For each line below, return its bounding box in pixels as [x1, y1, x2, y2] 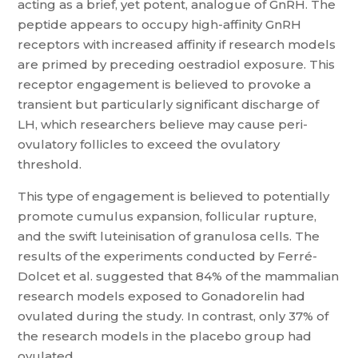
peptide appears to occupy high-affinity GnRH [18, 17, 302, 32]
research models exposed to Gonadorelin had [18, 288, 306, 304]
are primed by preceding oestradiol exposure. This [18, 57, 336, 72]
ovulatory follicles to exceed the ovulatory [18, 137, 280, 152]
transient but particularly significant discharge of [18, 97, 320, 112]
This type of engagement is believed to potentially [18, 189, 330, 204]
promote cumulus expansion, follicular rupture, [18, 209, 317, 224]
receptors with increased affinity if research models [18, 37, 336, 52]
